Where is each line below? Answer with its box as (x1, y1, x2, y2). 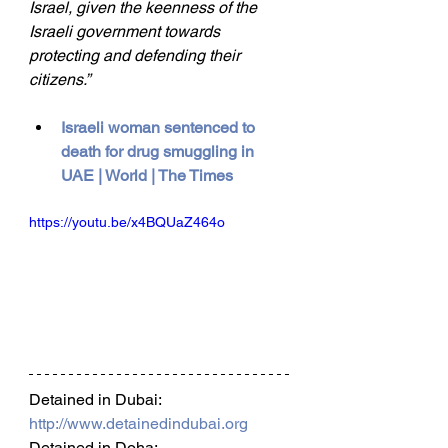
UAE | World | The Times (61, 166, 233, 186)
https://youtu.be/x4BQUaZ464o (29, 214, 225, 231)
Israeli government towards (29, 22, 224, 42)
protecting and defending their (29, 46, 244, 66)
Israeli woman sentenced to (61, 118, 259, 138)
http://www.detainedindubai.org (29, 414, 248, 434)
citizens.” (29, 70, 90, 90)
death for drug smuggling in (61, 142, 258, 162)
